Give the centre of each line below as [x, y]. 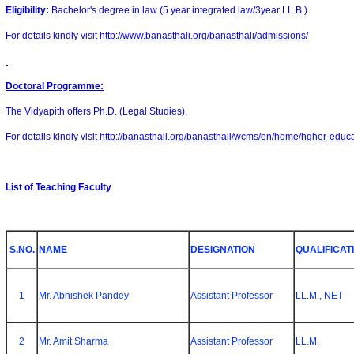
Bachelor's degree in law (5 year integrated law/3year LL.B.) [179, 10]
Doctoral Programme [53, 86]
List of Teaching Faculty [58, 187]
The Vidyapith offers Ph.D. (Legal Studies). [96, 111]
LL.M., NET [319, 296]
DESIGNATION [223, 250]
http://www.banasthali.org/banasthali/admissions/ [204, 36]
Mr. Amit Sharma [73, 341]
